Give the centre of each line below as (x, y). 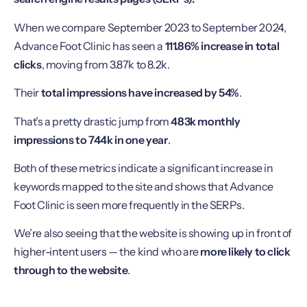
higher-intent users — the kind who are (107, 252)
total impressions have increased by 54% (140, 93)
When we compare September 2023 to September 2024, (150, 27)
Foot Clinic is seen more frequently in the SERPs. (130, 205)
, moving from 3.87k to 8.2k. (107, 64)
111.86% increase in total (222, 46)
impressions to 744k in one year (91, 139)
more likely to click (245, 252)
